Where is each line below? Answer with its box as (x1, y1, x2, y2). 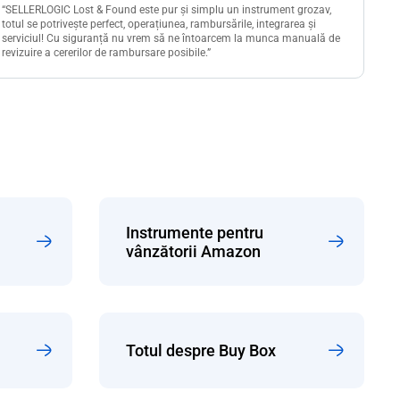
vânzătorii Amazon (125, 241, 261, 261)
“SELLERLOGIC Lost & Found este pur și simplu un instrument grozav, (2, 3, 332, 16)
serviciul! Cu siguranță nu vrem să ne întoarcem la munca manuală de (2, 31, 341, 45)
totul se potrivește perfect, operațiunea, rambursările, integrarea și (2, 17, 317, 30)
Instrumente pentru (125, 222, 263, 242)
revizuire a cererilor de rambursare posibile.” (2, 46, 212, 59)
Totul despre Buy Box (125, 341, 276, 361)
